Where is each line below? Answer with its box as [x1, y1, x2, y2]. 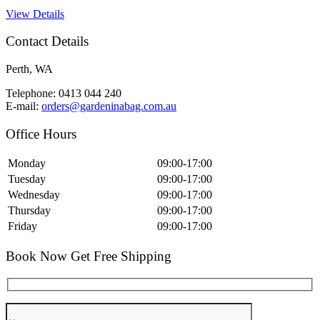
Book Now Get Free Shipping [6, 249, 171, 264]
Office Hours [6, 126, 76, 141]
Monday [8, 157, 46, 170]
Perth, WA [6, 63, 53, 75]
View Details [6, 7, 64, 20]
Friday [8, 220, 37, 233]
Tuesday [8, 173, 46, 186]
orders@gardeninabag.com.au [41, 100, 176, 112]
